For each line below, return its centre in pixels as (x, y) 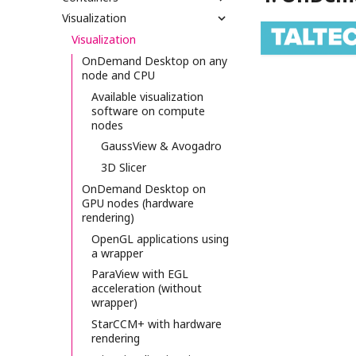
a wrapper (117, 253)
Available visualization (147, 96)
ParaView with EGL (140, 274)
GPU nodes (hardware (138, 203)
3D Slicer (124, 167)
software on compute (148, 110)
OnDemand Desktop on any (155, 60)
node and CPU (118, 75)
